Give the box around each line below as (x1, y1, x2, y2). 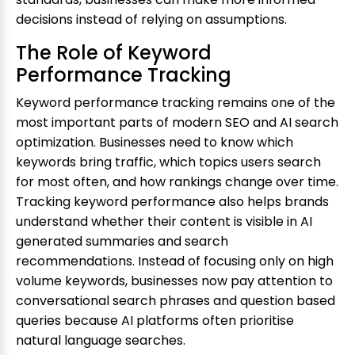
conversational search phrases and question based (16, 292, 335, 311)
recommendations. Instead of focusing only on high (16, 252, 334, 271)
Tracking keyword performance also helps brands (16, 193, 329, 212)
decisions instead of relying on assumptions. (16, 10, 287, 29)
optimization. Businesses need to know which (16, 133, 293, 152)
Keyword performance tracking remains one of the (16, 94, 335, 113)
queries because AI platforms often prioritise (16, 311, 294, 330)
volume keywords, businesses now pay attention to (16, 272, 333, 291)
